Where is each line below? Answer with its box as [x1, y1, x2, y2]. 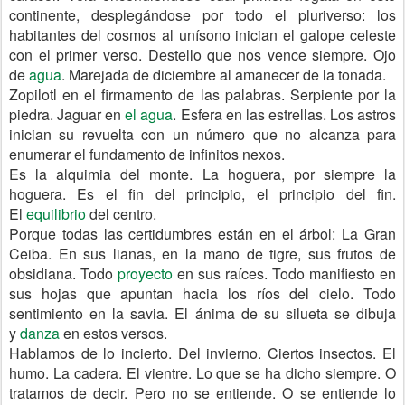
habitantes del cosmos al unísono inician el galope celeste [9, 24, 396, 45]
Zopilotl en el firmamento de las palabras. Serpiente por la [9, 84, 396, 105]
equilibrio [26, 203, 86, 224]
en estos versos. [60, 323, 167, 344]
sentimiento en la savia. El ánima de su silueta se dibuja [9, 303, 396, 324]
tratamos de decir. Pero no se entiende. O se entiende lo [9, 382, 396, 403]
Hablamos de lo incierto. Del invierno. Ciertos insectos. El [9, 343, 396, 363]
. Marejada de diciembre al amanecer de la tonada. [61, 64, 386, 85]
